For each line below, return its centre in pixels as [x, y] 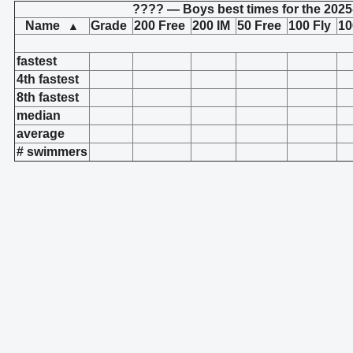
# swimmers [52, 152]
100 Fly [310, 26]
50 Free [259, 26]
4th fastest [48, 79]
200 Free [160, 26]
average [41, 134]
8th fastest [48, 97]
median [39, 115]
